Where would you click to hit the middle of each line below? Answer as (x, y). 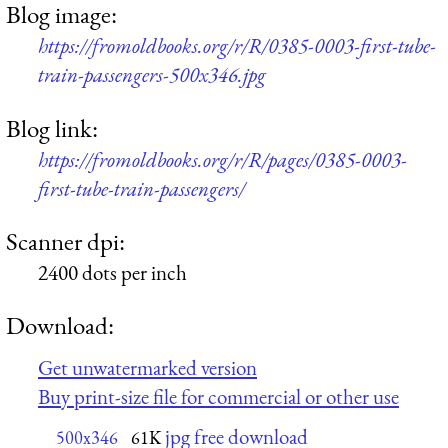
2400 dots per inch (112, 272)
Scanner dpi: (65, 240)
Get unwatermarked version (147, 367)
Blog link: (52, 127)
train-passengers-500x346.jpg (152, 75)
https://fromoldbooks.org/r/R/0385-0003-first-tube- (237, 46)
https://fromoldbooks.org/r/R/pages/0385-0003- (222, 159)
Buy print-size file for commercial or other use (218, 396)
